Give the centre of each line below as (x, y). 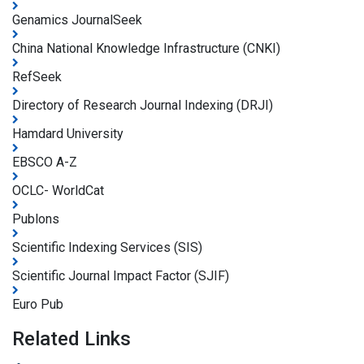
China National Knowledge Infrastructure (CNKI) (146, 49)
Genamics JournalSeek (77, 20)
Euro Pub (38, 305)
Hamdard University (68, 134)
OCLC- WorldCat (58, 191)
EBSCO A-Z (45, 162)
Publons (36, 219)
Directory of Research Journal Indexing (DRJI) (143, 106)
